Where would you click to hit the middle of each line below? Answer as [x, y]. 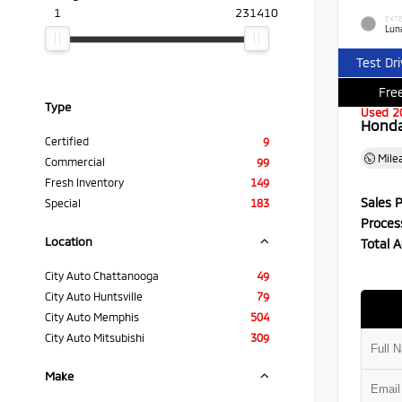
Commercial [75, 162]
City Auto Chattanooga [102, 275]
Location [69, 241]
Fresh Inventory [84, 182]
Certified [67, 141]
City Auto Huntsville [94, 296]
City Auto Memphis [92, 317]
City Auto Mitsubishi [95, 337]
